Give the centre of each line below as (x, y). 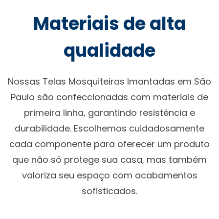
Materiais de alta (109, 23)
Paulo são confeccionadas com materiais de (109, 97)
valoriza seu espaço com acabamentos (109, 175)
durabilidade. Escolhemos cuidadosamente (109, 128)
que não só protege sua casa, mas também (109, 159)
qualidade (109, 50)
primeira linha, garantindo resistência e (109, 112)
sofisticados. (109, 191)
